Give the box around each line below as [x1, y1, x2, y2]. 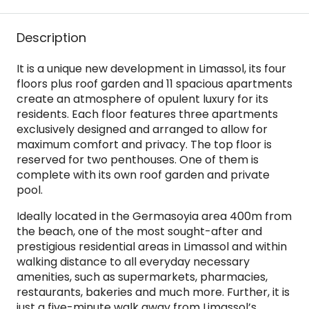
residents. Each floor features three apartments [17, 106, 278, 122]
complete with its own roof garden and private [17, 167, 270, 183]
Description [17, 29, 86, 46]
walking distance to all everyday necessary [17, 254, 250, 270]
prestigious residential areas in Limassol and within [17, 239, 287, 255]
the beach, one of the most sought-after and [17, 223, 262, 239]
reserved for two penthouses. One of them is [17, 152, 259, 168]
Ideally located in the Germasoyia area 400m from [17, 208, 292, 224]
